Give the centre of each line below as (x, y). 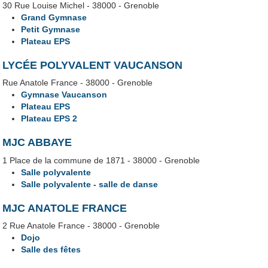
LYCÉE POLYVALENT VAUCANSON (93, 66)
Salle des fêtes (51, 249)
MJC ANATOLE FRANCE (65, 208)
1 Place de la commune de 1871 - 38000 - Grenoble (101, 160)
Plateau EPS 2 (49, 119)
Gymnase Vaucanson (64, 95)
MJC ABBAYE (37, 143)
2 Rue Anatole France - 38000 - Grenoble (81, 225)
